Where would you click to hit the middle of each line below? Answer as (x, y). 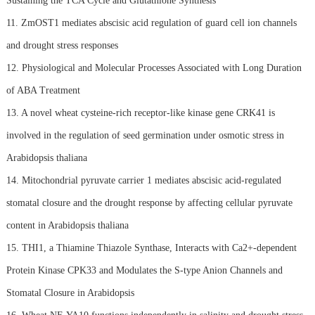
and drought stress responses (62, 45)
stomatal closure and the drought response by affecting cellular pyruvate (149, 202)
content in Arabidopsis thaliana (67, 225)
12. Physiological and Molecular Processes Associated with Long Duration (154, 67)
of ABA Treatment (43, 90)
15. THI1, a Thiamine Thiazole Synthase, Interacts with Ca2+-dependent (151, 247)
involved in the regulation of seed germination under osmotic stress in (145, 135)
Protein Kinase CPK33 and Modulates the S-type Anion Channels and (144, 270)
